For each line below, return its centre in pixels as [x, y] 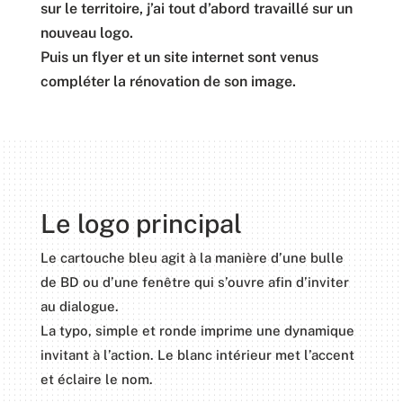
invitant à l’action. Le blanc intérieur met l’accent [197, 355]
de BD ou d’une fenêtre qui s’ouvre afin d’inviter [194, 282]
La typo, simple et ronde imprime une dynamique [197, 331]
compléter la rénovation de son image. [168, 81]
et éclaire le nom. [96, 379]
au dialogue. [79, 306]
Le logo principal [141, 224]
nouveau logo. [86, 33]
